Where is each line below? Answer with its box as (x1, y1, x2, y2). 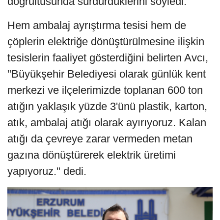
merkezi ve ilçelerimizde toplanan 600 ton (7, 84, 203, 97)
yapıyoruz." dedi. (7, 165, 86, 178)
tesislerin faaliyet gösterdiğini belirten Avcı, (7, 52, 208, 64)
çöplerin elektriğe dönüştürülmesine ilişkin (7, 35, 204, 48)
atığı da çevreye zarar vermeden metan (7, 133, 192, 145)
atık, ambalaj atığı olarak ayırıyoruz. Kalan (7, 116, 206, 129)
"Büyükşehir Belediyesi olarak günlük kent (7, 68, 206, 81)
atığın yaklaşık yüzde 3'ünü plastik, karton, (7, 100, 207, 113)
